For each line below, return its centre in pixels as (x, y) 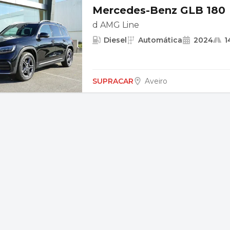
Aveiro (156, 81)
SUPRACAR (113, 81)
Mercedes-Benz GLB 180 (159, 10)
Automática (160, 40)
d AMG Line (116, 25)
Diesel (115, 40)
